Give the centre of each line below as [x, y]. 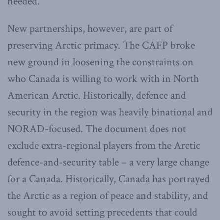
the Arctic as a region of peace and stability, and [108, 196]
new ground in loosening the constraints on [100, 62]
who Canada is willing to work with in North [103, 79]
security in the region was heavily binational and [110, 112]
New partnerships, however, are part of [90, 29]
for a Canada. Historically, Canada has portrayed [109, 179]
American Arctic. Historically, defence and [97, 96]
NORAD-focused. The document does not [97, 129]
